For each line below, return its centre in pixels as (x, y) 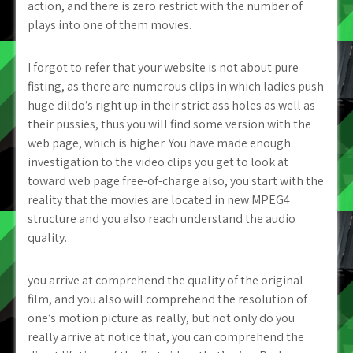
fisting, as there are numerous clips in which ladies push (176, 86)
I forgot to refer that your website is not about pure (163, 67)
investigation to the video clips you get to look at (158, 162)
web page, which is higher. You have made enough (159, 143)
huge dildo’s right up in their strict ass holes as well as (171, 105)
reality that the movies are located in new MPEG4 (159, 200)
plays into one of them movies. (110, 25)
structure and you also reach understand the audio (162, 219)
